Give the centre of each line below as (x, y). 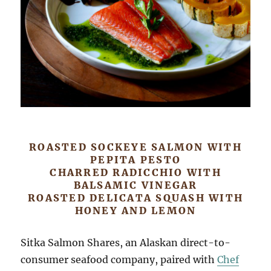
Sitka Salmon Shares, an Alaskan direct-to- (126, 243)
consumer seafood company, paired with (119, 260)
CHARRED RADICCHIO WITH (135, 173)
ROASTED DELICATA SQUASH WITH (135, 198)
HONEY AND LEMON (135, 211)
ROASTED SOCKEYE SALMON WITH (135, 147)
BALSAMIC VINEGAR (135, 185)
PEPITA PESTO (135, 160)
